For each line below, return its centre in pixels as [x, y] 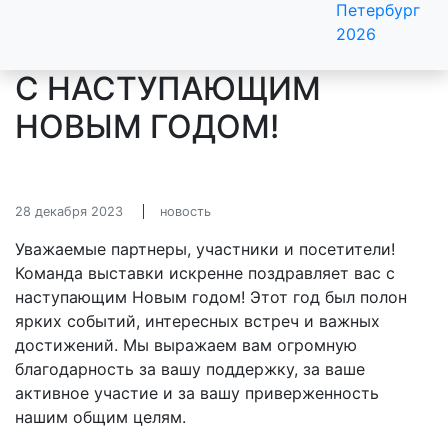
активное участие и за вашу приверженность [197, 393]
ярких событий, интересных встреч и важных [197, 321]
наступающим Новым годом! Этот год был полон [211, 297]
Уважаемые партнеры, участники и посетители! [205, 249]
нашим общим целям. [100, 417]
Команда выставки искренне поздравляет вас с [205, 273]
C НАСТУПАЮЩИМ [168, 88]
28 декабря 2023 [69, 211]
